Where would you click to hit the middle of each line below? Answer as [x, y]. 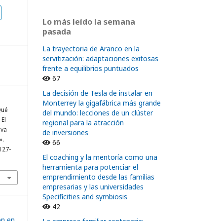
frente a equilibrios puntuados [91, 69]
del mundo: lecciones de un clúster [98, 113]
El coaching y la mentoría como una [100, 157]
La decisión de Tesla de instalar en [97, 93]
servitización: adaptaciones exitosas [100, 59]
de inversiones [65, 133]
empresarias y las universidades [93, 187]
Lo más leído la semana [89, 22]
